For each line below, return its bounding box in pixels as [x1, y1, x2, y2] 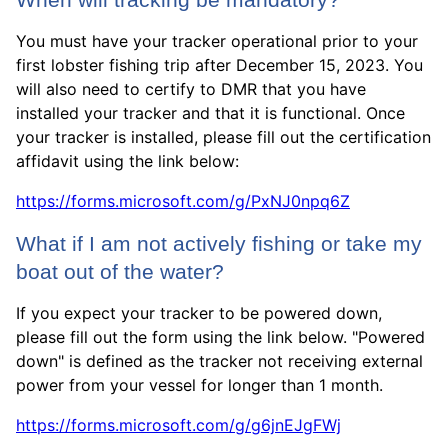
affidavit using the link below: [16, 151, 239, 171]
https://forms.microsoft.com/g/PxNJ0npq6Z [16, 191, 350, 211]
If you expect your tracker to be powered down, [16, 303, 382, 323]
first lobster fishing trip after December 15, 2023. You [16, 55, 423, 75]
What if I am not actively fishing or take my [16, 232, 422, 256]
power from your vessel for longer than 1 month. [16, 375, 383, 395]
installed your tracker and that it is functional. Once [16, 103, 405, 123]
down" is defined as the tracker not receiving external [16, 351, 423, 371]
